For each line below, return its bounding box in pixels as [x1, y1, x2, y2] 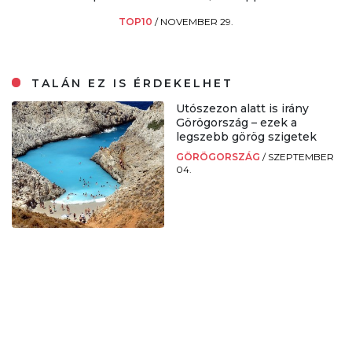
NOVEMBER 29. [160, 15, 233, 27]
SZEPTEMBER [268, 150, 334, 163]
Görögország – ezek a [176, 115, 297, 130]
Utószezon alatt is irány [176, 101, 309, 115]
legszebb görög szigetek [176, 129, 317, 144]
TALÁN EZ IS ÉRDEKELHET [26, 75, 234, 90]
